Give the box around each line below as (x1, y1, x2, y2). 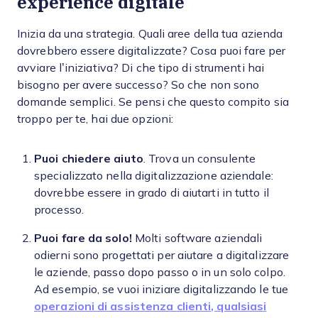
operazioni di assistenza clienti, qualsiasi (34, 300, 267, 312)
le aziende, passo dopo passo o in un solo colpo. (34, 266, 285, 278)
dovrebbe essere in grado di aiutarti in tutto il (34, 187, 269, 199)
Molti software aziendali (131, 232, 263, 244)
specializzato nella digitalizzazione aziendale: (34, 170, 273, 182)
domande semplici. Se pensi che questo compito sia (17, 96, 289, 108)
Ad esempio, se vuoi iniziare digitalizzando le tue (34, 283, 289, 295)
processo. (34, 204, 84, 216)
